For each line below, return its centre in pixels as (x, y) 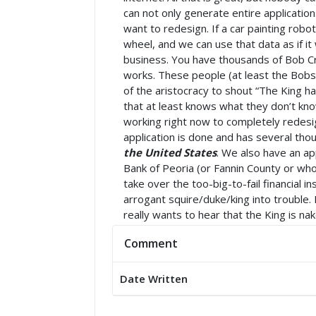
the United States (170, 152)
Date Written (153, 279)
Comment (151, 243)
